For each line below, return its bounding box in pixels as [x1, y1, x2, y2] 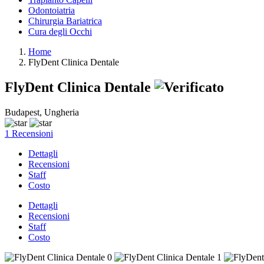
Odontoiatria [28, 5, 75, 15]
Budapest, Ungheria [5, 107, 79, 117]
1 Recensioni [5, 128, 53, 138]
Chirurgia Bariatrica [28, 16, 102, 26]
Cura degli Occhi [28, 27, 92, 37]
